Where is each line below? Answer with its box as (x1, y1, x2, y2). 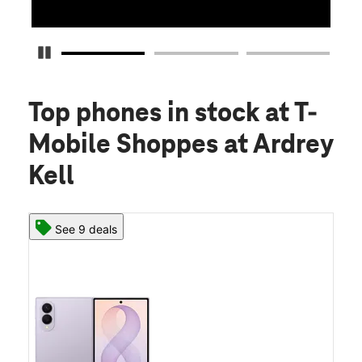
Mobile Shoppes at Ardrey (28, 131, 333, 161)
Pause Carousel (51, 45, 133, 60)
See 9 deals (55, 222, 117, 237)
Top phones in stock (28, 99, 265, 129)
